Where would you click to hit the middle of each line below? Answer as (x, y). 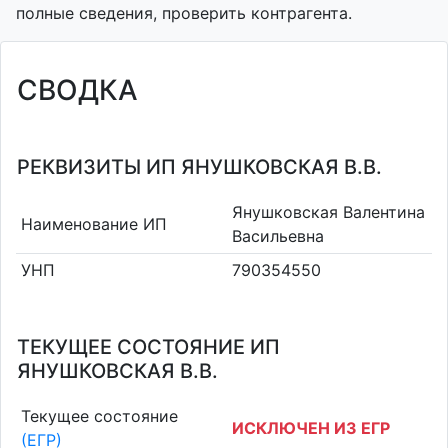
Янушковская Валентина (328, 211)
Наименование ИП (93, 223)
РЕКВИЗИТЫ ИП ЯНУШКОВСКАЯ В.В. (199, 167)
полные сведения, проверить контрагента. (184, 13)
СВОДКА (77, 90)
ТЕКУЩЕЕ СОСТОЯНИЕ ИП (148, 347)
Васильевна (278, 235)
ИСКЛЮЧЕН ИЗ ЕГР (311, 427)
